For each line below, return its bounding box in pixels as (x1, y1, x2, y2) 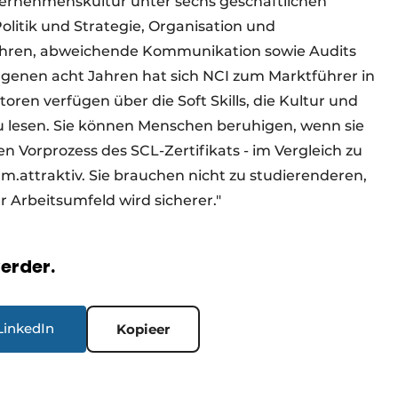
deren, (320, 167, 367, 185)
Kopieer (116, 321, 170, 338)
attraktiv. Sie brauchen (20, 167, 188, 185)
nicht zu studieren (188, 167, 320, 185)
